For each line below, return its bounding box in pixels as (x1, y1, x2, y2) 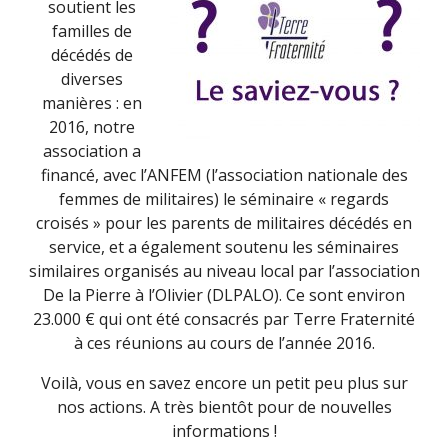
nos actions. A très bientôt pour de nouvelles (56, 396, 392, 418)
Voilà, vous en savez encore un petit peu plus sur (40, 372, 408, 394)
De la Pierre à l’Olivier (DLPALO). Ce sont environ (43, 284, 405, 306)
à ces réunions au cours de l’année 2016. (73, 332, 375, 354)
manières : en (41, 92, 142, 114)
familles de (51, 20, 132, 42)
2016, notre (48, 116, 135, 138)
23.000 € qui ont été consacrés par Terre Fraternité (33, 308, 415, 330)
